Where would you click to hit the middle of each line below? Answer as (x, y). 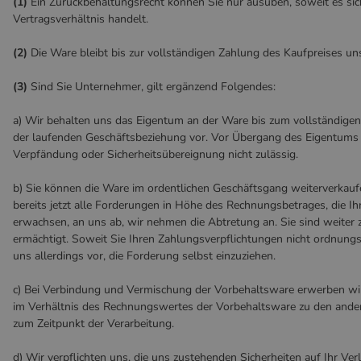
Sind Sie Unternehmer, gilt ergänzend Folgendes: (151, 87)
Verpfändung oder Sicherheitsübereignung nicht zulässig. (156, 154)
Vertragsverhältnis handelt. (81, 19)
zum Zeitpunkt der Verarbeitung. (93, 324)
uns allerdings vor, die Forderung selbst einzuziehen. (144, 256)
